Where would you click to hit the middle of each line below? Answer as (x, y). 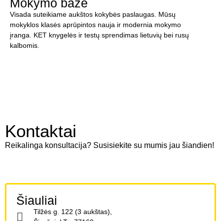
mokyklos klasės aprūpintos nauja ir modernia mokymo (95, 25)
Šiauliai (37, 200)
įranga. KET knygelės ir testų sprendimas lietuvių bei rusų (99, 35)
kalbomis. (25, 46)
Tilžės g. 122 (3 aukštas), (73, 212)
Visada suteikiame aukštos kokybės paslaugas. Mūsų (93, 15)
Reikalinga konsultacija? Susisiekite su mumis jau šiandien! (110, 145)
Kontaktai (41, 131)
